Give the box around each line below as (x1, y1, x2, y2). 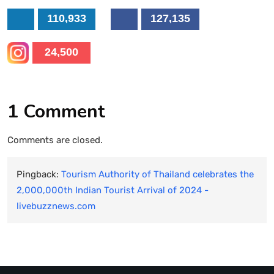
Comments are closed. (7, 134, 103, 146)
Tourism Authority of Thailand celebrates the (61, 168, 254, 180)
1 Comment (7, 98, 105, 124)
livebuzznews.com (17, 200, 95, 212)
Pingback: (17, 168, 61, 180)
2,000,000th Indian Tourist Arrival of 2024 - (17, 184, 209, 196)
